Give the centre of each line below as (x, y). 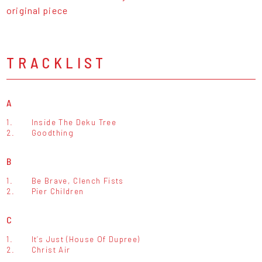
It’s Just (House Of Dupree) (86, 239)
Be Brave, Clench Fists (77, 181)
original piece (37, 11)
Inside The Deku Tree (74, 122)
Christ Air (51, 250)
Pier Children (58, 191)
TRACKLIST (57, 63)
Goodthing (53, 133)
